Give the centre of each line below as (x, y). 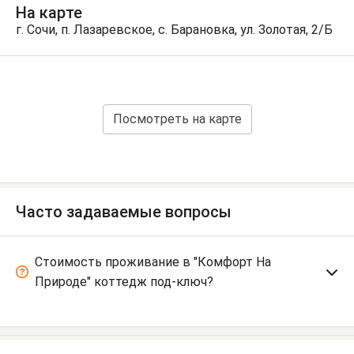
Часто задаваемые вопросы (124, 211)
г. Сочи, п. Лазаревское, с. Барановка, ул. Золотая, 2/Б (174, 29)
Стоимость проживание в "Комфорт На (153, 262)
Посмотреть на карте (177, 119)
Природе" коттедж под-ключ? (124, 281)
